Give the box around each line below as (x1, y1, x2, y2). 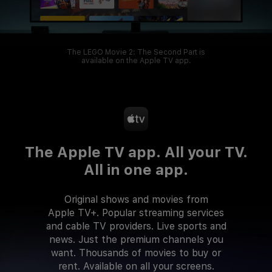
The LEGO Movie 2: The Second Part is (67, 48, 205, 57)
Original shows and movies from (64, 193, 208, 205)
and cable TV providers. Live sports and (46, 220, 226, 232)
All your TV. (160, 143, 248, 161)
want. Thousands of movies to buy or (51, 246, 221, 259)
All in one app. (84, 160, 188, 178)
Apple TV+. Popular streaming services (48, 206, 224, 219)
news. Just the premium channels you (49, 233, 223, 245)
